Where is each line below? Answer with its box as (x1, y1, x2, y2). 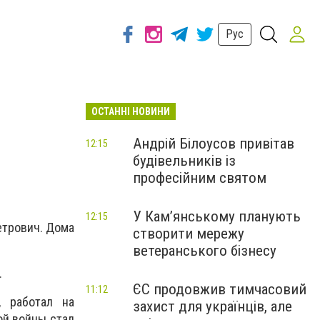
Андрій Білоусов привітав (133, 135, 294, 152)
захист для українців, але (133, 298, 292, 315)
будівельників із (133, 152, 236, 169)
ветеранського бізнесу (133, 242, 276, 259)
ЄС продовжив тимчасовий (133, 281, 306, 298)
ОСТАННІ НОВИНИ (91, 106, 170, 117)
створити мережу (133, 225, 244, 242)
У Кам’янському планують (133, 208, 301, 225)
